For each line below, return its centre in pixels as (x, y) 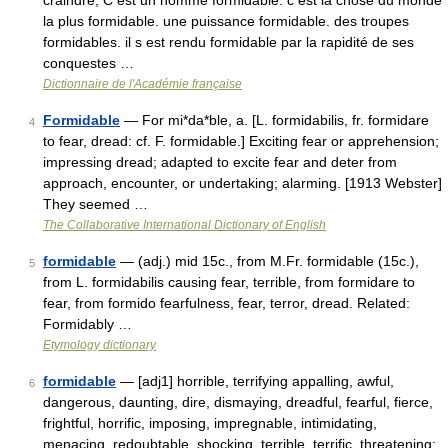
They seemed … (95, 204)
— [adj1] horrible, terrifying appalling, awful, (255, 381)
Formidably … (87, 324)
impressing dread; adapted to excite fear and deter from (220, 162)
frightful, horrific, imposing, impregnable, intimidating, (210, 423)
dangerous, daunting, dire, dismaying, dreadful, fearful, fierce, (238, 402)
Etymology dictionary (99, 345)
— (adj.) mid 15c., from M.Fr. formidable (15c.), (267, 261)
